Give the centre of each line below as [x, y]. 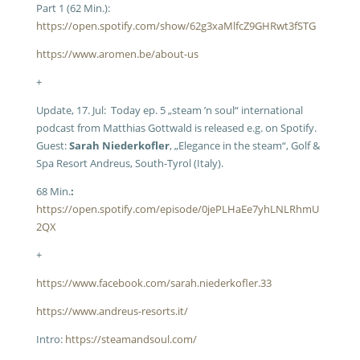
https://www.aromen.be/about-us [117, 54]
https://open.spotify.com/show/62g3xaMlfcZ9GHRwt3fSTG [176, 26]
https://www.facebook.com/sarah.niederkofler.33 [153, 283]
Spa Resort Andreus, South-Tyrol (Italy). [129, 163]
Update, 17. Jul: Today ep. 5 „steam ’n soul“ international [169, 110]
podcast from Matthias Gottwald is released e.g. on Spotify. [176, 128]
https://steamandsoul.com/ [131, 339]
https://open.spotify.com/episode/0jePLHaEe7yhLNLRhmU [177, 209]
